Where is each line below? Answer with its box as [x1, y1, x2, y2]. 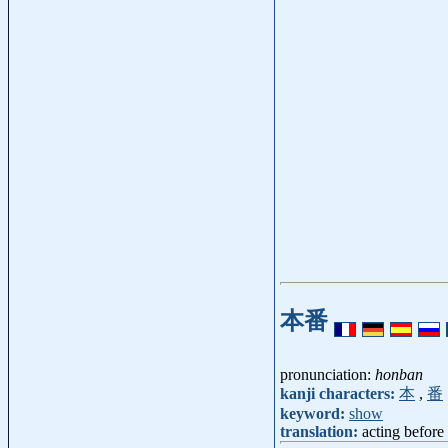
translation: [280, 423, 362, 441]
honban [375, 366, 423, 384]
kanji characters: [280, 385, 399, 403]
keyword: [280, 405, 349, 423]
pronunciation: [280, 366, 375, 384]
